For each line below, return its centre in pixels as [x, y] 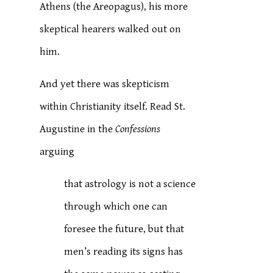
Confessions [138, 129]
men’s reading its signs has [124, 252]
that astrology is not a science [130, 184]
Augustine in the [78, 129]
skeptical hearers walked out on [111, 29]
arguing [57, 152]
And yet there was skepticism [105, 84]
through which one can [116, 207]
